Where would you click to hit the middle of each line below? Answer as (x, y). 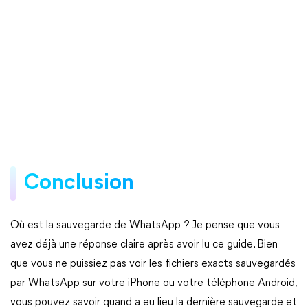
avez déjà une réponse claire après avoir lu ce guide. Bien (144, 244)
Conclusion (79, 183)
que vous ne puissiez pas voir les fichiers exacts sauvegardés (153, 264)
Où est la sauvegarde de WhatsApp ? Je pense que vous (145, 225)
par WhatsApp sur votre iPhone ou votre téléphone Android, (153, 283)
